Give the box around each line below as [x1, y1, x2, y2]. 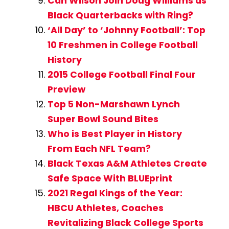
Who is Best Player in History [47, 127, 182, 140]
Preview [47, 83, 85, 96]
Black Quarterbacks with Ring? [47, 9, 193, 21]
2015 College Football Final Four [47, 68, 196, 81]
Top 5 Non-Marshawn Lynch [47, 98, 180, 110]
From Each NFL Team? [47, 142, 151, 155]
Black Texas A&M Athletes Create [47, 157, 207, 170]
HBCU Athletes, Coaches [47, 201, 164, 214]
